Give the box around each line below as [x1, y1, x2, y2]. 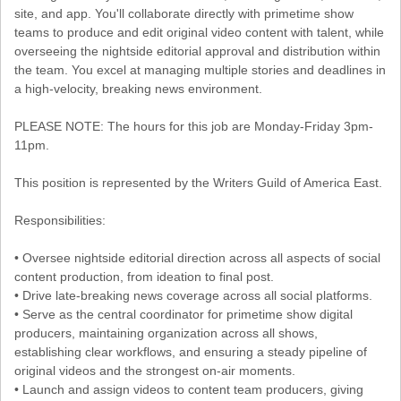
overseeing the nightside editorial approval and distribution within [14, 43, 380, 58]
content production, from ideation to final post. [14, 269, 274, 284]
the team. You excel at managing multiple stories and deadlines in [14, 62, 386, 77]
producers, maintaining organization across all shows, [14, 325, 318, 340]
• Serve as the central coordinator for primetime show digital [14, 306, 353, 321]
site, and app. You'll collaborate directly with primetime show [14, 5, 354, 21]
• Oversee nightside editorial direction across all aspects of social [14, 250, 380, 265]
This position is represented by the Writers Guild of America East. [14, 175, 382, 190]
